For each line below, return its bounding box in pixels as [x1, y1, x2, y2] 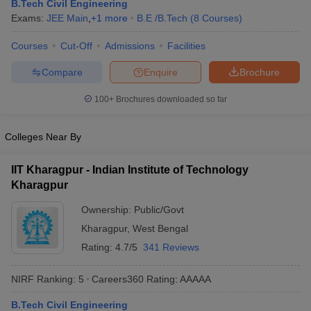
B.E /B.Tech [137, 12, 187, 24]
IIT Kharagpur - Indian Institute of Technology [11, 164, 249, 176]
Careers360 [92, 273, 144, 285]
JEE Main [47, 12, 88, 24]
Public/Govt [134, 204, 184, 215]
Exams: [11, 12, 47, 24]
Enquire [144, 66, 178, 78]
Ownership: [81, 204, 134, 215]
